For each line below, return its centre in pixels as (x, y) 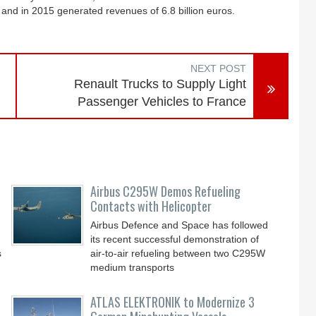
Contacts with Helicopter (151, 206)
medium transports (133, 267)
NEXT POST (219, 68)
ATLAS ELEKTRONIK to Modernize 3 (173, 302)
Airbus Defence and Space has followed (180, 225)
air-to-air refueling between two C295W (178, 253)
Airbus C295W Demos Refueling (166, 191)
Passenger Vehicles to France (162, 102)
